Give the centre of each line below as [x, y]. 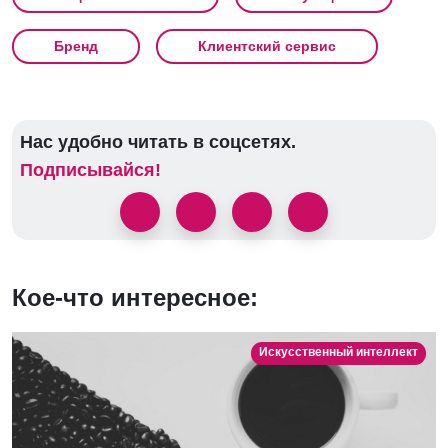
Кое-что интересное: [135, 298]
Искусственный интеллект [338, 352]
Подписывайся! [90, 170]
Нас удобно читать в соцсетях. [158, 142]
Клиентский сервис [267, 46]
